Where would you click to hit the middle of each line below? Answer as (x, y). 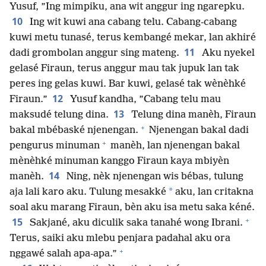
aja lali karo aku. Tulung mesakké (88, 192)
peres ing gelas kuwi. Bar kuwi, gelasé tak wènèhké (128, 84)
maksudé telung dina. (59, 115)
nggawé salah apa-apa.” (63, 254)
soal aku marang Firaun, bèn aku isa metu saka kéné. (132, 208)
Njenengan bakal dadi (198, 131)
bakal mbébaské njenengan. (74, 131)
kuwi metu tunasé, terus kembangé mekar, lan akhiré (133, 38)
